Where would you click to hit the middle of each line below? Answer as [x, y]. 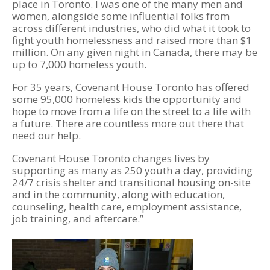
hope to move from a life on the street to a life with [131, 111]
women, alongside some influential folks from [121, 16]
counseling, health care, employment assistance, [127, 206]
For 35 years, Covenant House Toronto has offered [131, 87]
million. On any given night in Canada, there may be [135, 52]
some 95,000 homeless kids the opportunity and [127, 99]
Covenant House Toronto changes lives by [111, 158]
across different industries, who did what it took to [131, 28]
